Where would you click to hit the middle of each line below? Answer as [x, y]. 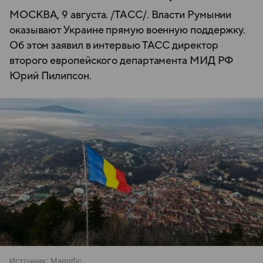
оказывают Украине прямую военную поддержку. [128, 30]
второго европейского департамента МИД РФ [122, 60]
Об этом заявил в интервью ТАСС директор [114, 45]
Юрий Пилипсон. [50, 76]
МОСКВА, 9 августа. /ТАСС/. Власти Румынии [121, 15]
